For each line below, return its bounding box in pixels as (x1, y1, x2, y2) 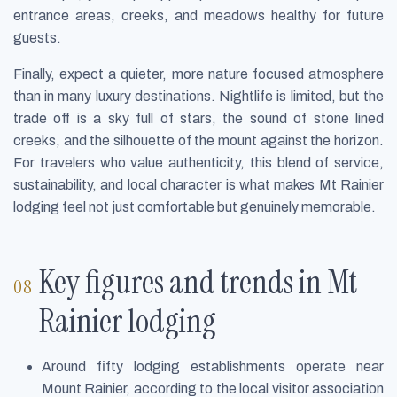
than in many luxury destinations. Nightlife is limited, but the (13, 88, 384, 104)
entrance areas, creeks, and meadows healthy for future (13, 7, 384, 23)
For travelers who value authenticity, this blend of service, (13, 154, 384, 170)
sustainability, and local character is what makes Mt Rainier (13, 176, 384, 192)
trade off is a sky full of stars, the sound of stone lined (13, 110, 384, 126)
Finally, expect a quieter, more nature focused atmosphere (13, 66, 384, 82)
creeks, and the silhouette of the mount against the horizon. (13, 132, 384, 148)
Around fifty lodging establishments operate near (42, 359, 384, 375)
